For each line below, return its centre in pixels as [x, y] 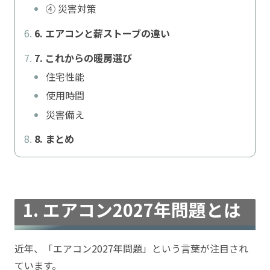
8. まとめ [54, 139]
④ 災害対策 [71, 9]
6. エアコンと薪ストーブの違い [102, 33]
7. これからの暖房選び [83, 58]
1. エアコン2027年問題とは [132, 210]
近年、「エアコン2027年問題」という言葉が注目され [131, 249]
